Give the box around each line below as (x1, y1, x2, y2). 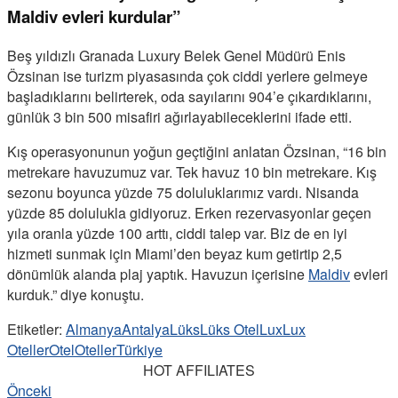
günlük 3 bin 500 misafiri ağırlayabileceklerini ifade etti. (7, 107, 352, 128)
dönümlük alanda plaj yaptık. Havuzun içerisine (7, 264, 308, 285)
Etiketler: (7, 319, 62, 340)
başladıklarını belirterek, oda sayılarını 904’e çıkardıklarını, (7, 86, 371, 107)
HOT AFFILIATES (143, 360, 255, 381)
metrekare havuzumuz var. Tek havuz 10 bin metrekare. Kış (7, 162, 377, 183)
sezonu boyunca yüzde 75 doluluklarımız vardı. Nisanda (7, 182, 359, 203)
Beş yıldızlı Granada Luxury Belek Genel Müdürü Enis (7, 45, 346, 67)
